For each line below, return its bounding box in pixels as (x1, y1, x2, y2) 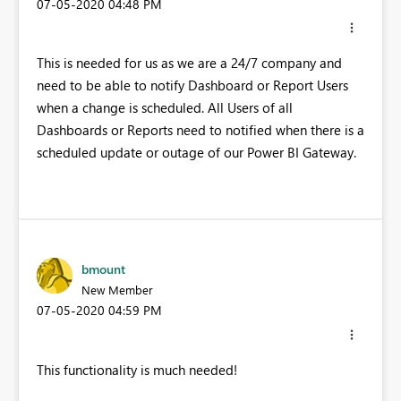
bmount (81, 260, 125, 278)
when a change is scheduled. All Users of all (37, 98, 293, 117)
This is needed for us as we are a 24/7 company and (37, 54, 342, 73)
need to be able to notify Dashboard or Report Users (37, 76, 348, 95)
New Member (81, 282, 153, 298)
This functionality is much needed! (37, 360, 237, 379)
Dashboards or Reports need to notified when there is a (37, 121, 364, 140)
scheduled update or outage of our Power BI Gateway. (37, 143, 356, 162)
